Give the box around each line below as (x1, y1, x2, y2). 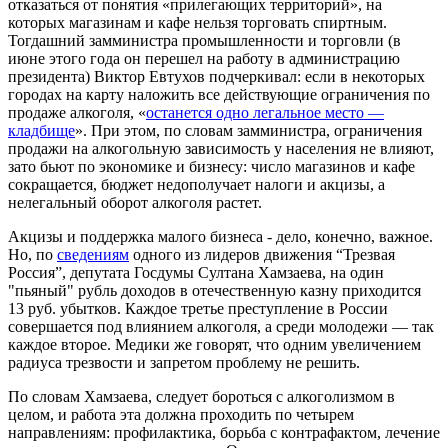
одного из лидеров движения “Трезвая (129, 245, 395, 263)
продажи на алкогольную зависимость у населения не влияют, (8, 139, 434, 157)
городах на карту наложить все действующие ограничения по (8, 85, 430, 103)
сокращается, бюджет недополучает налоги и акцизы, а (8, 175, 385, 193)
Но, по (8, 245, 57, 263)
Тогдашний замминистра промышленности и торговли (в (8, 31, 401, 49)
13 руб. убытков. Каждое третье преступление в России (8, 299, 388, 317)
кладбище (8, 121, 75, 139)
